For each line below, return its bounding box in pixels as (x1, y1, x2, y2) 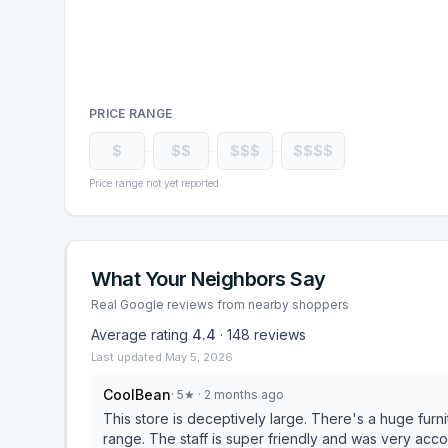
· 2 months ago (195, 387, 284, 402)
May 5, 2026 (165, 350, 233, 364)
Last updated (91, 350, 165, 364)
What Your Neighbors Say (91, 267, 326, 291)
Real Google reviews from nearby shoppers (91, 297, 349, 312)
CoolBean (103, 386, 171, 403)
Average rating (91, 326, 192, 343)
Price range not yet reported (89, 177, 219, 189)
